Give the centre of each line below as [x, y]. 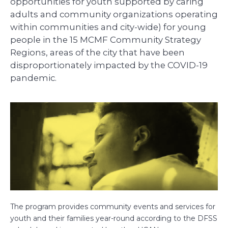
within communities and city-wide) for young [108, 27]
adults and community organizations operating [114, 15]
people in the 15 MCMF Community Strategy [106, 40]
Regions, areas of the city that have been [97, 53]
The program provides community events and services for [113, 206]
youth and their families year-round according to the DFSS [114, 218]
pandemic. [33, 78]
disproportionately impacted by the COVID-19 [109, 65]
